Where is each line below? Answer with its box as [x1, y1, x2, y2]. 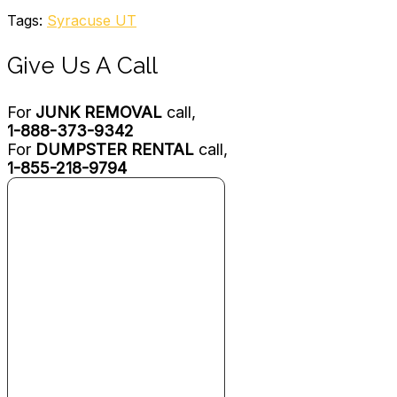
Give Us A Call [7, 52, 158, 80]
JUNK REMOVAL [35, 103, 162, 122]
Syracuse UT [47, 12, 136, 30]
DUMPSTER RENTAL [35, 140, 194, 160]
